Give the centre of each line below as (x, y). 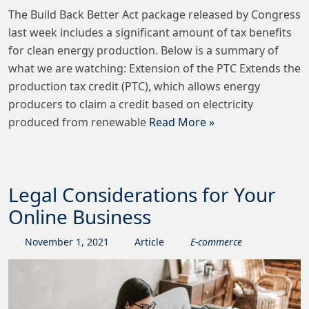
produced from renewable (79, 122)
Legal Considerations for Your (142, 194)
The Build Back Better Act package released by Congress (154, 14)
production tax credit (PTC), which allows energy (134, 86)
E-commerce (216, 241)
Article (149, 241)
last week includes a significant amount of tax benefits (150, 32)
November (49, 241)
